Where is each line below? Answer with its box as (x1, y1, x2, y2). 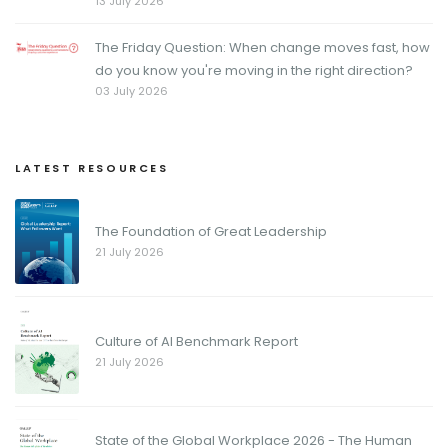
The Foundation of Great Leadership (95, 222, 327, 241)
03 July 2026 (95, 83, 168, 99)
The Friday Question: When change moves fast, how (95, 38, 430, 57)
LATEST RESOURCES (15, 160, 169, 176)
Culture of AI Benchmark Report (95, 332, 298, 351)
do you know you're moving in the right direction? (95, 61, 413, 80)
